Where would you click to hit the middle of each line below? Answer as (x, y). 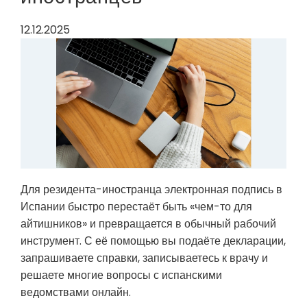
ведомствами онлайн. (76, 292)
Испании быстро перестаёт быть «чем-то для (136, 207)
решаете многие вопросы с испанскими (121, 275)
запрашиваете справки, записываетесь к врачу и (144, 258)
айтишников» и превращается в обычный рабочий (148, 224)
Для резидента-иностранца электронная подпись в (151, 189)
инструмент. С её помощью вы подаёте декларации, (153, 241)
